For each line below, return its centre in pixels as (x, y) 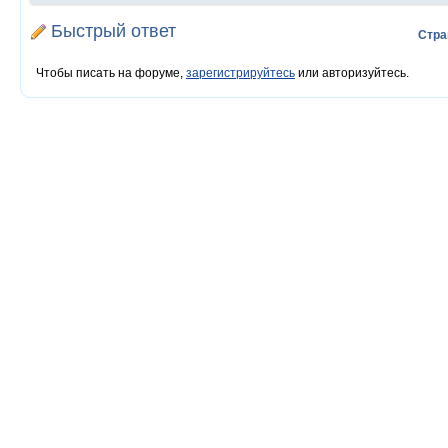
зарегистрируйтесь (240, 73)
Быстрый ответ (113, 31)
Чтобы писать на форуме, (111, 73)
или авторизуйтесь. (352, 73)
